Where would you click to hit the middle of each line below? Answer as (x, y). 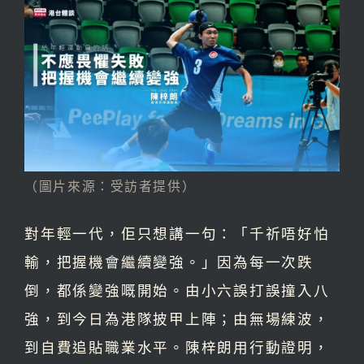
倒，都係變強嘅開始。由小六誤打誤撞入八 (177, 290)
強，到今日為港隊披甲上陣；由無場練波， (177, 318)
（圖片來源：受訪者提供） (110, 186)
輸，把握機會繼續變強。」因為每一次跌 (169, 261)
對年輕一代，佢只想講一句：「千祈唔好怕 (177, 233)
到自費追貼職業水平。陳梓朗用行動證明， (177, 347)
